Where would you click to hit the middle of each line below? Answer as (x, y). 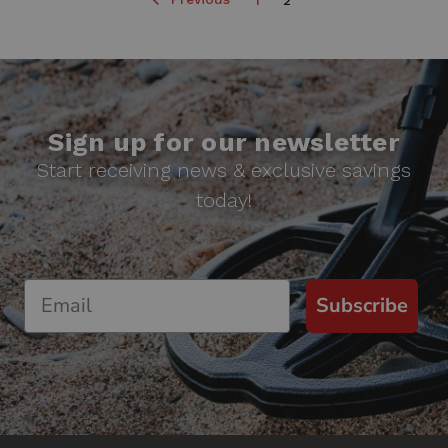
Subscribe (362, 305)
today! (224, 200)
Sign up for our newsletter (224, 142)
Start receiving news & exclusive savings (224, 170)
